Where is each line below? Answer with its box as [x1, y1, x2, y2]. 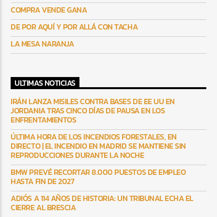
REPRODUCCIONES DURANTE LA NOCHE [11, 149, 144, 161]
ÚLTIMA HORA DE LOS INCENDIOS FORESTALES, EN [11, 131, 177, 143]
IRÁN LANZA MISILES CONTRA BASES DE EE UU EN [11, 95, 175, 108]
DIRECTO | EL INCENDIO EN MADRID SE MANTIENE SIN [11, 140, 186, 152]
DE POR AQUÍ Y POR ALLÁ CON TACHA [11, 20, 138, 32]
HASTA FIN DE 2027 [11, 175, 75, 187]
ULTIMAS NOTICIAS [15, 77, 76, 89]
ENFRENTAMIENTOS [11, 114, 77, 126]
